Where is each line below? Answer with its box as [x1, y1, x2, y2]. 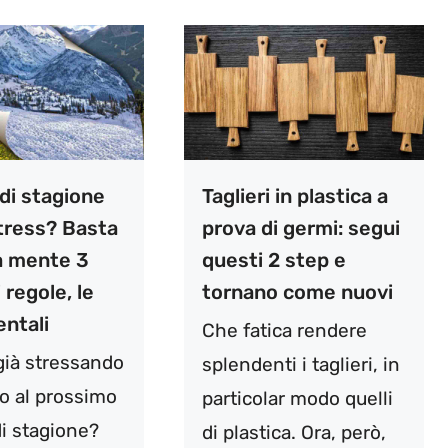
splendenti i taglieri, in [201, 353, 400, 377]
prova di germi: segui [201, 216, 400, 241]
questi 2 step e [201, 248, 346, 273]
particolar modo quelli [201, 387, 393, 411]
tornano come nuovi [201, 280, 393, 305]
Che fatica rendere [201, 319, 367, 343]
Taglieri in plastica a [201, 184, 388, 209]
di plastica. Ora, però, [201, 421, 386, 445]
